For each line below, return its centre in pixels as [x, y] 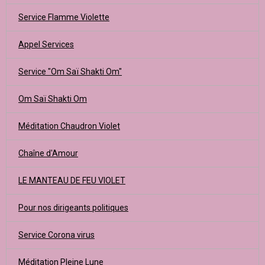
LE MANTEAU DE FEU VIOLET [72, 180]
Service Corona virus [56, 235]
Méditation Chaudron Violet [69, 126]
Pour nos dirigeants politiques [73, 208]
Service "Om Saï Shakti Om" [70, 72]
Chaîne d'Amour [48, 153]
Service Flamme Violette [64, 17]
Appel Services [46, 44]
